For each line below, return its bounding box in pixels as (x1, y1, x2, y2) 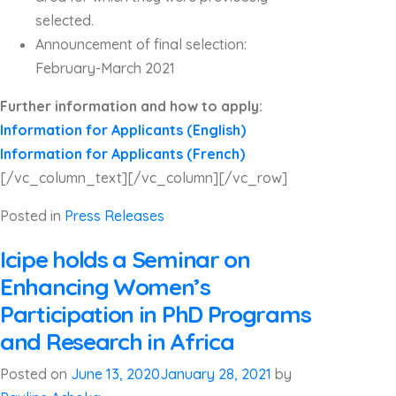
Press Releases (65, 207, 164, 225)
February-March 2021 (35, 59, 175, 77)
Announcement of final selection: (35, 35, 247, 53)
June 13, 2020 (71, 365, 160, 383)
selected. (35, 11, 94, 29)
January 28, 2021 (160, 365, 271, 383)
